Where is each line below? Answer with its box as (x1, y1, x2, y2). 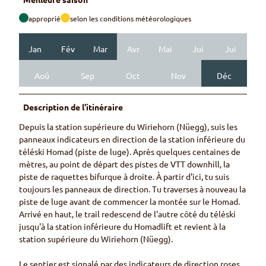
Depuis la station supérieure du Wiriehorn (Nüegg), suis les (19, 121, 237, 132)
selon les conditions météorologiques (70, 14, 191, 24)
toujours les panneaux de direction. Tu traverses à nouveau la (19, 183, 246, 195)
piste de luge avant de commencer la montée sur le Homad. (19, 196, 240, 207)
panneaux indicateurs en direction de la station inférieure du (19, 134, 245, 145)
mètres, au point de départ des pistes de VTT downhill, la (19, 159, 230, 170)
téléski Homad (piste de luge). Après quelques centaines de (19, 146, 240, 157)
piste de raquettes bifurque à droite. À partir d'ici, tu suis (19, 171, 229, 182)
